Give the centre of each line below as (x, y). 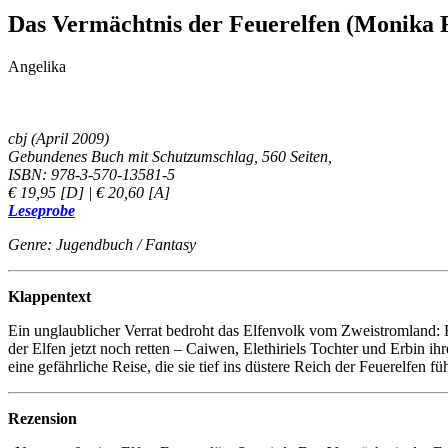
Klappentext (49, 296)
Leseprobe (41, 210)
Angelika (37, 66)
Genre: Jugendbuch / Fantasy (102, 244)
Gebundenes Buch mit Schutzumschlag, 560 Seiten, (170, 156)
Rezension (42, 418)
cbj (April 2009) (58, 138)
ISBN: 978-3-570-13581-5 (91, 174)
